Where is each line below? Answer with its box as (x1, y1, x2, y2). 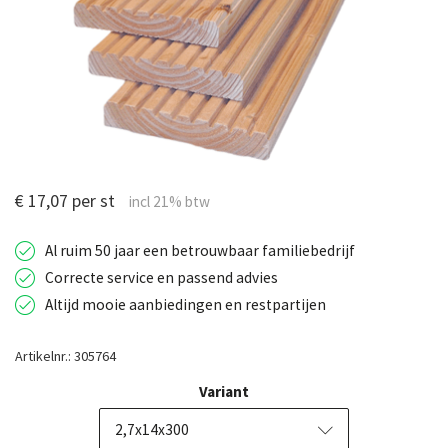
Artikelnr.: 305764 (15, 346, 116, 365)
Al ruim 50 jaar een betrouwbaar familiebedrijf (45, 240, 355, 260)
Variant (199, 381, 249, 401)
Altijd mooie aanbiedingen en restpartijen (45, 294, 326, 314)
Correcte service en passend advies (45, 267, 278, 287)
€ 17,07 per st (15, 188, 119, 212)
